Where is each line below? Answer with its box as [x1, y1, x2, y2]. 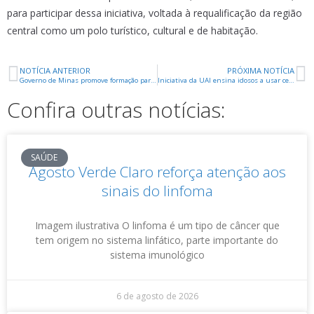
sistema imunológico [109, 248, 205, 261]
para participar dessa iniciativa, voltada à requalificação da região [7, 6, 302, 20]
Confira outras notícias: [7, 95, 226, 124]
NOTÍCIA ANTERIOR [20, 65, 90, 76]
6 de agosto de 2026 [116, 290, 198, 302]
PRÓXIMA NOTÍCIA [227, 65, 294, 76]
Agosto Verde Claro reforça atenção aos [28, 162, 286, 182]
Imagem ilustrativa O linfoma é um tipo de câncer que [34, 219, 280, 232]
